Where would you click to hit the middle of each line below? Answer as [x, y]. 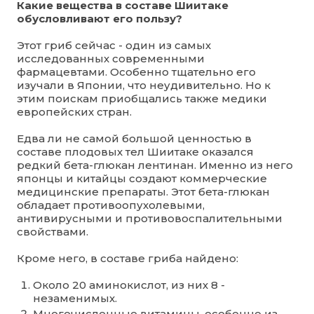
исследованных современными [111, 58]
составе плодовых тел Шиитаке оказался [135, 151]
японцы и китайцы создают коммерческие [142, 178]
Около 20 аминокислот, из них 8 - [129, 285]
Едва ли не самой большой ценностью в [134, 138]
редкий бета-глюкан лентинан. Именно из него [155, 165]
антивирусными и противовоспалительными [150, 218]
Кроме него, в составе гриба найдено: [128, 258]
